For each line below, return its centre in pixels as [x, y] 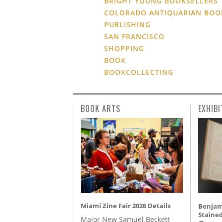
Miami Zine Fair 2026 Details [126, 205]
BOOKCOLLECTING [139, 72]
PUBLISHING [128, 24]
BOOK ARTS [101, 108]
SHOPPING [124, 48]
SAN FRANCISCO [135, 36]
